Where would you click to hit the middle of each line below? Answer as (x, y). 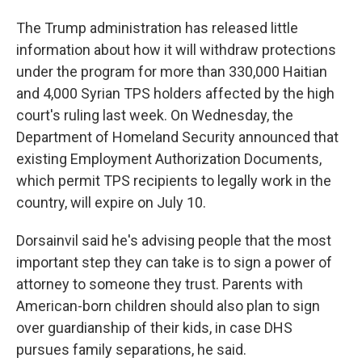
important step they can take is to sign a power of (174, 262)
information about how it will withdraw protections (176, 50)
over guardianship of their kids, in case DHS (154, 328)
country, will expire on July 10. (111, 202)
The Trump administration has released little (157, 28)
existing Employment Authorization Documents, (169, 159)
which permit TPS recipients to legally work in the (174, 181)
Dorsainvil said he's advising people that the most (174, 240)
